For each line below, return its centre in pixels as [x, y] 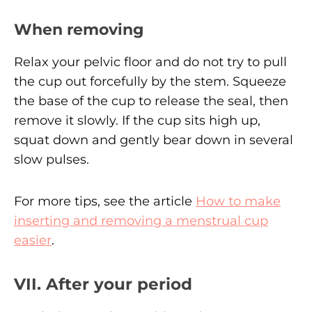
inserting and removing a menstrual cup [141, 220]
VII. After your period [103, 283]
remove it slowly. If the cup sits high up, [137, 120]
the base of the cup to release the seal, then [151, 101]
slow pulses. [52, 159]
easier [33, 240]
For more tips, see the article [105, 201]
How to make [238, 201]
